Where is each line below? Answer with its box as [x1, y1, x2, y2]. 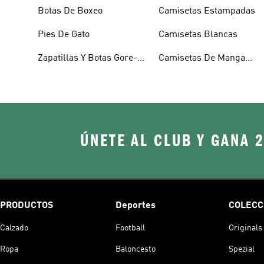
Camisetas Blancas [159, 29, 238, 39]
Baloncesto [115, 245, 156, 253]
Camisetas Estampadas [159, 6, 256, 16]
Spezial [229, 245, 255, 253]
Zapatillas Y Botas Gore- [38, 53, 137, 63]
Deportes [115, 200, 156, 210]
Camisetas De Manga [159, 53, 246, 63]
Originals [229, 223, 262, 232]
